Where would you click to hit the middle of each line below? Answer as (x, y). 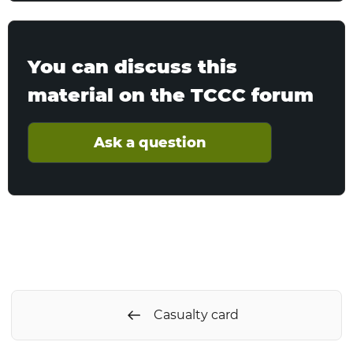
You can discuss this (132, 67)
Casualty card (196, 315)
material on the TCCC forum (171, 95)
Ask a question (150, 143)
